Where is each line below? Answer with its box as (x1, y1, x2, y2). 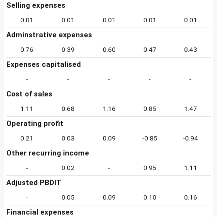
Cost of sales (6, 90, 52, 98)
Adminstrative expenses (6, 31, 92, 39)
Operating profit (6, 119, 63, 128)
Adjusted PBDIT (6, 178, 62, 187)
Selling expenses (6, 1, 65, 10)
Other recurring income (6, 149, 89, 157)
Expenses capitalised (6, 60, 81, 69)
